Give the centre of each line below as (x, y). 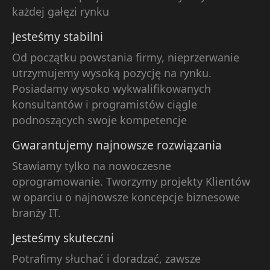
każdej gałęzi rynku (61, 11)
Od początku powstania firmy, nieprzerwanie (126, 57)
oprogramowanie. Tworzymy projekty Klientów (131, 181)
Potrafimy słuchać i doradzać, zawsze (106, 258)
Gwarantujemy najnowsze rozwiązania (117, 145)
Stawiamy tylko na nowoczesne (92, 165)
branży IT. (36, 212)
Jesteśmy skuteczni (63, 238)
